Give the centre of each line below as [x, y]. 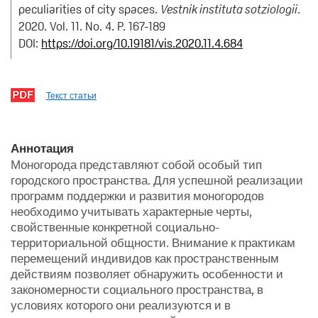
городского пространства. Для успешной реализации [157, 180]
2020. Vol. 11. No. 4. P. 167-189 [92, 26]
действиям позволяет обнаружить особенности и [147, 274]
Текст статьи [71, 95]
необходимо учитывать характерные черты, [131, 211]
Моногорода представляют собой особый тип [136, 164]
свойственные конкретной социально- [115, 227]
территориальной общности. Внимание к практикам [153, 242]
